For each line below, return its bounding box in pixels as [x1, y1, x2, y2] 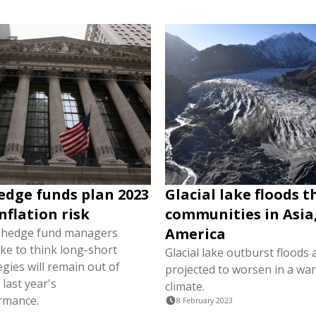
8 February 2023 [176, 296, 233, 306]
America [165, 224, 226, 244]
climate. [165, 279, 205, 295]
